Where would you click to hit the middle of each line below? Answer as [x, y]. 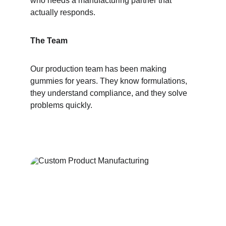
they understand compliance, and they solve [110, 93]
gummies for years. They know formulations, [110, 81]
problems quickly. [61, 105]
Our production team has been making [99, 69]
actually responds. [63, 12]
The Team [49, 41]
